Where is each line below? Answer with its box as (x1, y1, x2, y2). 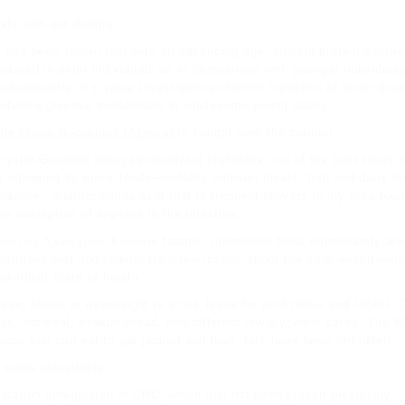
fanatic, (158, 234, 212, 248)
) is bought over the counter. (169, 126, 337, 139)
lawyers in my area (263, 189, 376, 202)
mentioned (212, 234, 273, 248)
